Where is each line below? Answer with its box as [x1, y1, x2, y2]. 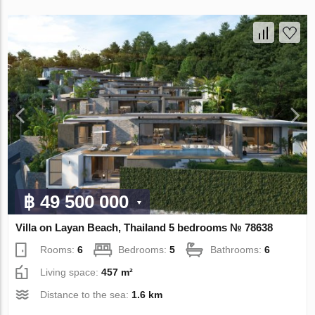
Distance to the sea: [40, 288, 132, 300]
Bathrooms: [210, 243, 265, 255]
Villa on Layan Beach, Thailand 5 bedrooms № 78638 [15, 221, 274, 233]
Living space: [40, 266, 102, 278]
